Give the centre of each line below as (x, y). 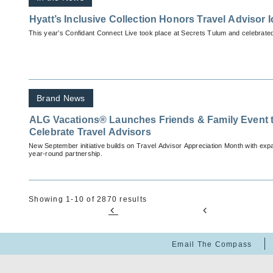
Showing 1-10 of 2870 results (88, 200)
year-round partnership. (66, 154)
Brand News (61, 98)
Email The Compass (212, 245)
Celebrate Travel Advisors (90, 132)
